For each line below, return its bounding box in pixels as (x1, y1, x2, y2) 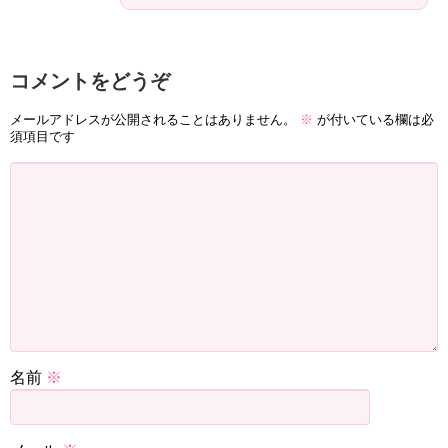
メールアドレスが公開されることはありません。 (10, 112, 296, 128)
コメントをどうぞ (10, 69, 170, 92)
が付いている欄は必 (313, 112, 434, 128)
